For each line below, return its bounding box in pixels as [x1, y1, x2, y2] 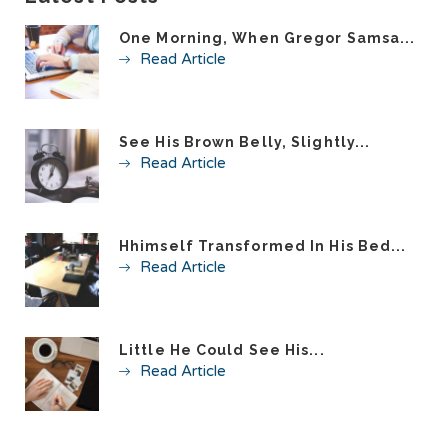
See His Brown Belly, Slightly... [119, 133, 371, 150]
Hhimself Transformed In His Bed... [119, 237, 407, 254]
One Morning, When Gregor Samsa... [119, 29, 416, 46]
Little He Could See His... [119, 341, 325, 358]
